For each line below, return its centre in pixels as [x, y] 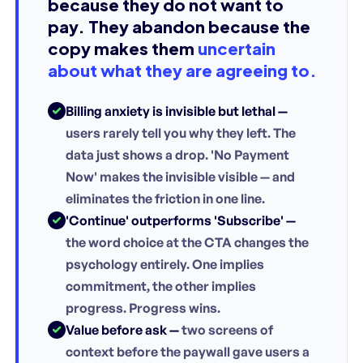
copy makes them [123, 48]
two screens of [226, 329]
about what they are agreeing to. [182, 70]
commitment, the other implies [161, 286]
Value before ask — [122, 329]
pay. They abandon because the [179, 26]
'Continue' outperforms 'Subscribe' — [181, 220]
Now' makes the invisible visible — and [180, 176]
